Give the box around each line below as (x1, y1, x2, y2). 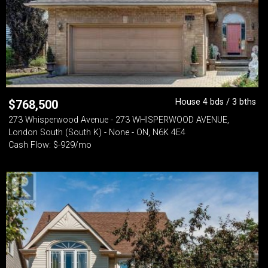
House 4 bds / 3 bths (175, 97, 256, 107)
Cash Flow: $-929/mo (8, 140, 92, 150)
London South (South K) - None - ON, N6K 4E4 (8, 127, 185, 138)
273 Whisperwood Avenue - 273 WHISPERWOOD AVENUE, (8, 115, 229, 125)
